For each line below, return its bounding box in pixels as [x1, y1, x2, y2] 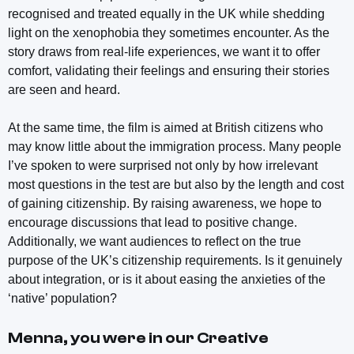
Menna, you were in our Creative [8, 328, 269, 347]
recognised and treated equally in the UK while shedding [8, 6, 325, 21]
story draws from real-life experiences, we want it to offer [8, 44, 320, 58]
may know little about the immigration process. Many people [8, 139, 341, 153]
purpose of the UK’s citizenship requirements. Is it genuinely [8, 253, 342, 267]
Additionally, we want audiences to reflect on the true [8, 234, 301, 248]
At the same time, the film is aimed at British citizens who [8, 120, 323, 134]
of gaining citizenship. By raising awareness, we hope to [8, 196, 322, 210]
